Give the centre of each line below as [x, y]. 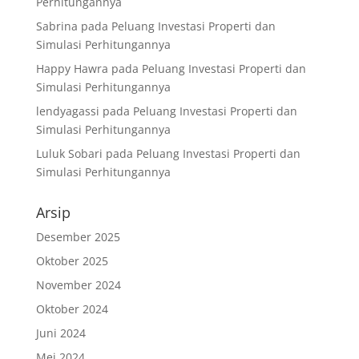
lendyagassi [67, 111]
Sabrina [56, 26]
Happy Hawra [72, 68]
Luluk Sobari [69, 153]
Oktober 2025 [72, 260]
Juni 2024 [61, 333]
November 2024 [78, 284]
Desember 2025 [78, 236]
